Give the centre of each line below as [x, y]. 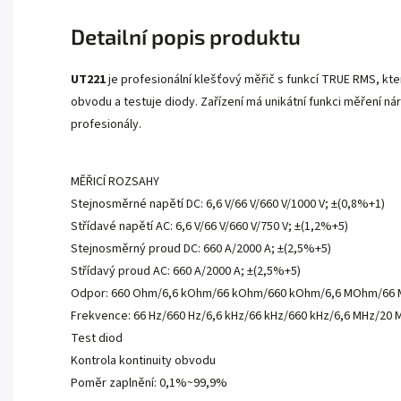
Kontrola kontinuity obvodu [143, 361]
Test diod [97, 339]
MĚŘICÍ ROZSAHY [115, 182]
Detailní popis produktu [186, 37]
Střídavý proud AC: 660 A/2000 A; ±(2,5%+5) [186, 272]
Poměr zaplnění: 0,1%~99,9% [149, 384]
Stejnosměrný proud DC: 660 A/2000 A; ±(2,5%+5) [201, 249]
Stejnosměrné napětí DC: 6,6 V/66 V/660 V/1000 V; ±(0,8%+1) [228, 205]
